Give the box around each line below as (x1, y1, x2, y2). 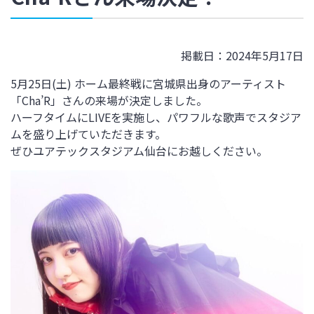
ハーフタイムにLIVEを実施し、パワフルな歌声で (11, 109, 257, 126)
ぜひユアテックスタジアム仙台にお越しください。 (11, 142, 268, 160)
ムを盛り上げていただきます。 (11, 125, 166, 143)
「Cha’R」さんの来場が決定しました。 (11, 92, 207, 109)
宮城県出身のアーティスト (153, 75, 286, 93)
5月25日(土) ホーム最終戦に (11, 75, 153, 93)
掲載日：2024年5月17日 (181, 47, 303, 64)
